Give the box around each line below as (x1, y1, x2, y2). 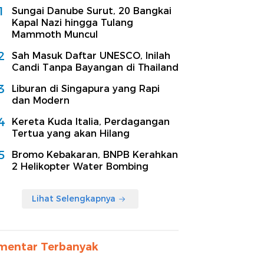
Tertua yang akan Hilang (12, 128, 130, 139)
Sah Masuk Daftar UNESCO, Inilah (12, 50, 170, 61)
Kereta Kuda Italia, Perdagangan (12, 116, 170, 127)
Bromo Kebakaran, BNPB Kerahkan (12, 149, 178, 160)
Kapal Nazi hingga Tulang (12, 17, 133, 28)
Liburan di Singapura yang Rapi (12, 83, 160, 94)
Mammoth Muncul (12, 29, 98, 40)
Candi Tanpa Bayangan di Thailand (12, 62, 179, 73)
